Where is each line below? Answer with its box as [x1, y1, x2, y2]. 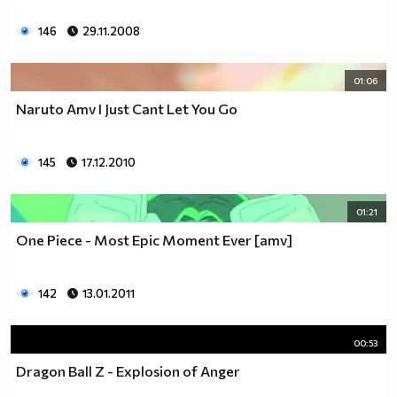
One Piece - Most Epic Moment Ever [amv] [16, 230, 292, 248]
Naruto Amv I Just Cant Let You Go [16, 99, 237, 117]
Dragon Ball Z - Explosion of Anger [16, 362, 240, 379]
